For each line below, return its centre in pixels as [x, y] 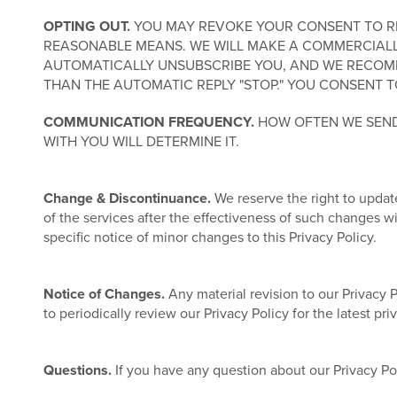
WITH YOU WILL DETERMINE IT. [141, 142]
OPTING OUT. [86, 27]
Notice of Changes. [104, 294]
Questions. [77, 370]
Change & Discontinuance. [127, 198]
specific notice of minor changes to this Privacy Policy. [210, 237]
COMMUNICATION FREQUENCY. [148, 122]
